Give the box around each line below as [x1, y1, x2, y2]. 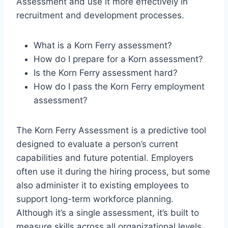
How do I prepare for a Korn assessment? [34, 53, 203, 64]
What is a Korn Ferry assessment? [34, 40, 172, 50]
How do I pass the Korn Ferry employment [34, 81, 205, 92]
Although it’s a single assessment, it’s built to [16, 207, 199, 218]
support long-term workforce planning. [16, 193, 174, 204]
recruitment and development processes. [16, 10, 184, 20]
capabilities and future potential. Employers [16, 152, 193, 163]
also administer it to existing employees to [16, 180, 189, 190]
